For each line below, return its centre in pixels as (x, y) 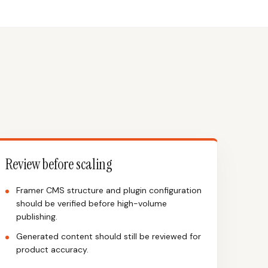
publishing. (37, 217)
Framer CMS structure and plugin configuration (109, 190)
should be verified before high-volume (92, 203)
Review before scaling (59, 164)
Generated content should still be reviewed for (109, 236)
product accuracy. (52, 249)
